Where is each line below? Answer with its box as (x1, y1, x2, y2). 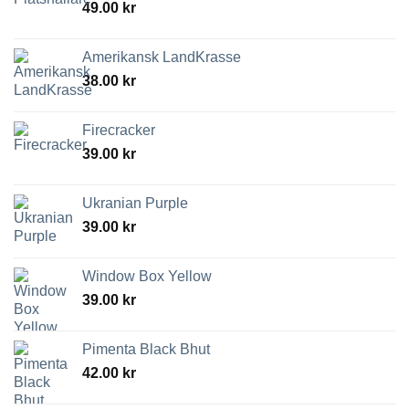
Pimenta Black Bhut (82, 341, 210, 358)
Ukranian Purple (82, 195, 188, 212)
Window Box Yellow (82, 268, 212, 285)
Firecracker (82, 122, 155, 139)
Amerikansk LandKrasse (82, 49, 241, 66)
